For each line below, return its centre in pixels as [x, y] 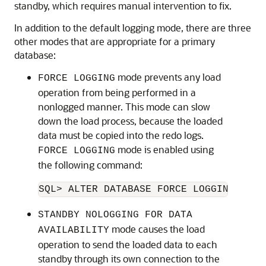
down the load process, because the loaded [130, 121]
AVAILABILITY [74, 230]
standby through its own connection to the [129, 259]
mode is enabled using [164, 149]
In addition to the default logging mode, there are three [133, 28]
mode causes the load [157, 229]
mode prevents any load [168, 77]
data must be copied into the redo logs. [121, 135]
